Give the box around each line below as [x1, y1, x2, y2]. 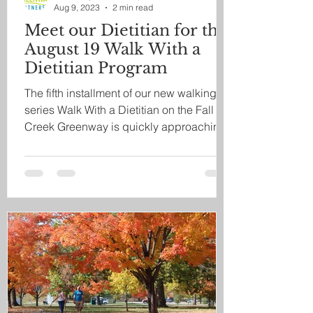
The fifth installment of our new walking [24, 86, 217, 100]
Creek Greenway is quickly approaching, [24, 119, 229, 133]
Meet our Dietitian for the [24, 21, 227, 40]
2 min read [112, 2, 153, 13]
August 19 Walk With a [24, 40, 201, 59]
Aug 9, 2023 [54, 2, 100, 13]
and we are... [24, 136, 89, 150]
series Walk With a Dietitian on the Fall [24, 103, 214, 117]
